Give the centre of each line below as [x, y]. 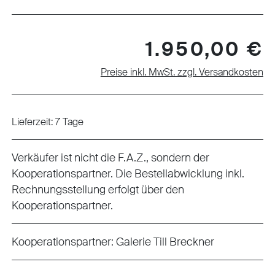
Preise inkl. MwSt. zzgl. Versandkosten [182, 72]
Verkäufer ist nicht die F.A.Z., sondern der [111, 158]
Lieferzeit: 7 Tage [48, 122]
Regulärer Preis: [45, 41]
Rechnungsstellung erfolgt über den [98, 190]
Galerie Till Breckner [165, 242]
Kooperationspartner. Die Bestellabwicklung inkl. [128, 174]
